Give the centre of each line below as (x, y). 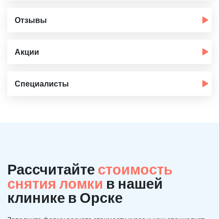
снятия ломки (57, 183)
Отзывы (31, 20)
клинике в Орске (65, 197)
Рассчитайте (53, 169)
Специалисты (42, 83)
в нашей (134, 183)
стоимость (135, 169)
